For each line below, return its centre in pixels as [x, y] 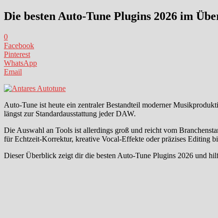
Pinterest [17, 54]
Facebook [19, 45]
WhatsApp [20, 63]
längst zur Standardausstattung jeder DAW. [70, 113]
